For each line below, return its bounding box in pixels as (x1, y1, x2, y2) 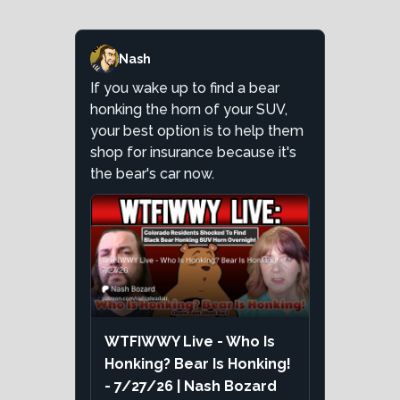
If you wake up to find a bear (90, 79, 279, 97)
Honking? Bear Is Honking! (104, 355, 291, 373)
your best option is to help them (90, 122, 304, 140)
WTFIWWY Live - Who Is (104, 333, 275, 351)
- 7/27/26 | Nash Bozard (104, 378, 277, 396)
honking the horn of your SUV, (90, 101, 287, 119)
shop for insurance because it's (90, 144, 296, 162)
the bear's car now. (90, 165, 214, 183)
